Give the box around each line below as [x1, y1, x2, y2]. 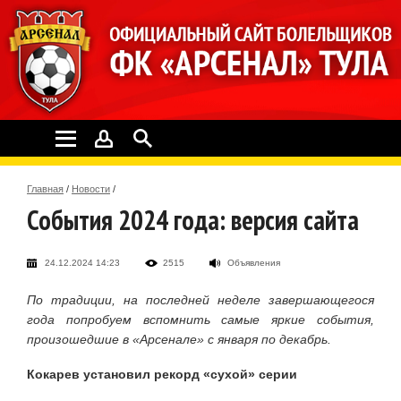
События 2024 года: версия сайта [27, 201, 359, 237]
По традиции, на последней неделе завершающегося [27, 292, 374, 307]
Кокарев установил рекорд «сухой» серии [27, 366, 297, 381]
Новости [72, 183, 110, 194]
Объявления [227, 257, 280, 268]
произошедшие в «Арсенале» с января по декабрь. [27, 331, 331, 346]
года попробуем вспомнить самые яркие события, [27, 311, 374, 327]
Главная [27, 183, 64, 194]
